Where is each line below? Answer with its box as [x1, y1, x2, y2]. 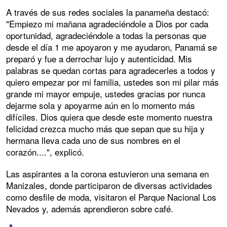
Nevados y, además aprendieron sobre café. [6, 202, 173, 215]
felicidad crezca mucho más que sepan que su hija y [6, 122, 205, 135]
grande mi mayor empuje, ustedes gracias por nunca [6, 87, 205, 100]
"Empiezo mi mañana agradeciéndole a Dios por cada [6, 17, 208, 30]
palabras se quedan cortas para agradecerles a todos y [6, 64, 215, 77]
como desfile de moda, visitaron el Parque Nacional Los [6, 191, 216, 204]
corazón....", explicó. [6, 145, 84, 159]
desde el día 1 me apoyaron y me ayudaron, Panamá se [6, 41, 217, 54]
